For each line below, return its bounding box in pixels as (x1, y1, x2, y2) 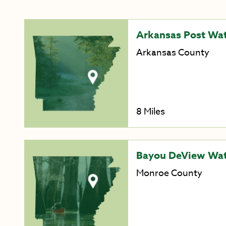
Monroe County (136, 166, 202, 180)
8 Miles (136, 104, 165, 119)
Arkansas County (136, 46, 209, 60)
